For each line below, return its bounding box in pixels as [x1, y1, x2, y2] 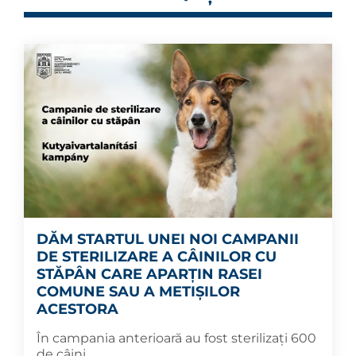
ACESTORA [37, 300, 118, 318]
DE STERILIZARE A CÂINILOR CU [37, 247, 277, 265]
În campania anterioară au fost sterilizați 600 [37, 330, 316, 346]
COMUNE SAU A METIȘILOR [37, 282, 240, 300]
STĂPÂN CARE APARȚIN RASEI [37, 265, 262, 283]
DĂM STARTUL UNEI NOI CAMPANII [37, 230, 299, 248]
